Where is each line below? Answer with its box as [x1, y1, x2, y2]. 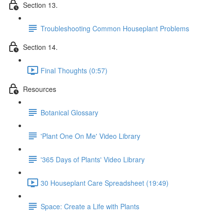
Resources [23, 84, 56, 94]
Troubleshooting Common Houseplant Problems [41, 23, 189, 33]
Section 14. [23, 42, 58, 52]
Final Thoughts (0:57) [41, 65, 108, 75]
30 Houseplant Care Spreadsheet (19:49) [41, 177, 169, 188]
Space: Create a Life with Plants [41, 201, 139, 211]
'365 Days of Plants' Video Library [41, 154, 145, 164]
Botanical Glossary [41, 107, 98, 117]
